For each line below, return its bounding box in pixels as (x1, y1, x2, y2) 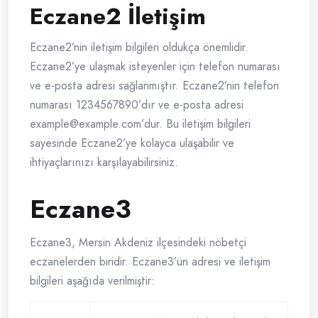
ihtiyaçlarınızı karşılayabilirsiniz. (30, 154, 178, 171)
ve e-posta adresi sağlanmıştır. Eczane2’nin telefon (30, 77, 279, 94)
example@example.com (30, 116, 141, 133)
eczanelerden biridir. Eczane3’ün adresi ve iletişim (30, 253, 270, 270)
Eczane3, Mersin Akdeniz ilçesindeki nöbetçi (30, 234, 246, 251)
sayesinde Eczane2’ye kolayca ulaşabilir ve (30, 135, 234, 152)
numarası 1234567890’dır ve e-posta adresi (30, 97, 243, 114)
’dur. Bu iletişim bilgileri (141, 116, 251, 133)
